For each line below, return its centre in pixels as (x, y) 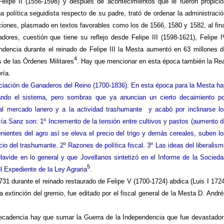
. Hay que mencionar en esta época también (142, 61)
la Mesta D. (188, 193)
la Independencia (140, 217)
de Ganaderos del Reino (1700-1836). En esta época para (104, 85)
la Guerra (90, 217)
